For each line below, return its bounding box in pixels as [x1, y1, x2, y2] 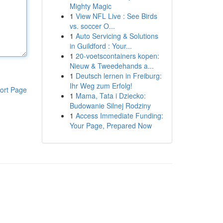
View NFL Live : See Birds [75, 11, 157, 21]
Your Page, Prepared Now [69, 120, 152, 130]
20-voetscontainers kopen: [75, 51, 159, 61]
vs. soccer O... [69, 21, 115, 31]
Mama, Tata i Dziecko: [75, 91, 146, 101]
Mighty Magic [69, 1, 111, 11]
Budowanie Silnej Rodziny [69, 101, 151, 111]
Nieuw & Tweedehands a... [69, 61, 154, 71]
